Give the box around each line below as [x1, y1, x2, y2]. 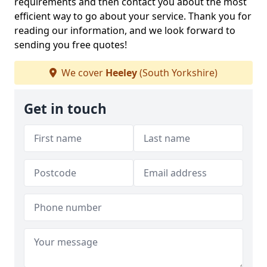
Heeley [105, 66, 137, 79]
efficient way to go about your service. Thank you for [14, 10, 252, 23]
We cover [59, 66, 105, 79]
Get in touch [24, 100, 107, 118]
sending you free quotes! [14, 38, 127, 51]
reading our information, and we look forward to [14, 24, 235, 37]
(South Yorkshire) [137, 66, 218, 79]
